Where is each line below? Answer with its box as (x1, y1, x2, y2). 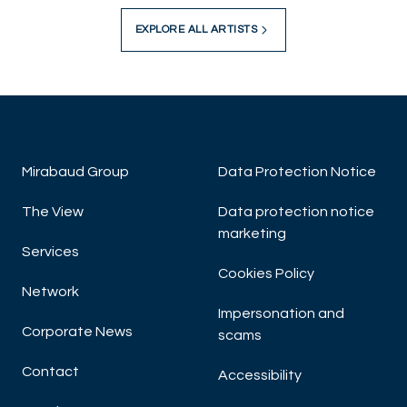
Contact (22, 364, 79, 380)
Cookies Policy (218, 266, 314, 282)
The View (22, 204, 84, 220)
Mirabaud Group (22, 164, 129, 180)
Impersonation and (218, 306, 344, 322)
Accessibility (218, 368, 302, 383)
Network (22, 284, 79, 300)
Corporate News (22, 324, 133, 340)
